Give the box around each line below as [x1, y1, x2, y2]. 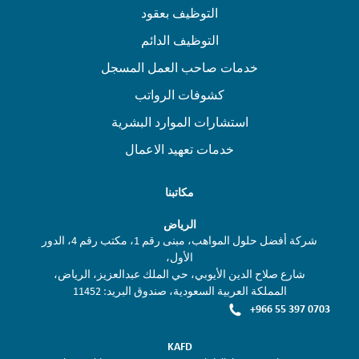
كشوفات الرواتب [135, 87, 224, 103]
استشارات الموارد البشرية [111, 115, 248, 130]
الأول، [166, 251, 193, 264]
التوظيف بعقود [141, 6, 218, 21]
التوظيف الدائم [140, 33, 219, 48]
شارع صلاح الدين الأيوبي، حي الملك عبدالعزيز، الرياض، [54, 268, 305, 281]
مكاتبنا [165, 184, 194, 200]
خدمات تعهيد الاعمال [125, 142, 234, 157]
